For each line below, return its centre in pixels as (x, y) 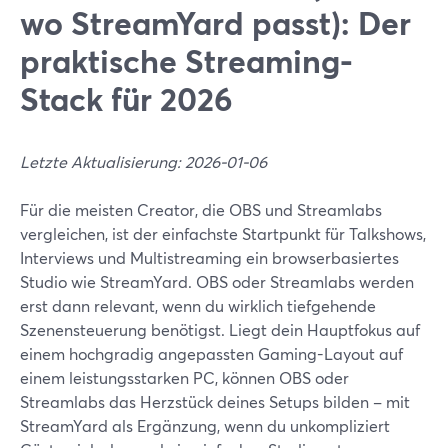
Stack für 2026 (126, 98)
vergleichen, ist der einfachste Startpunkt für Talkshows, (223, 233)
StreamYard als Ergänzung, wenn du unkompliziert (205, 425)
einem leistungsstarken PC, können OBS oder (184, 377)
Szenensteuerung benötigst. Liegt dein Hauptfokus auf (220, 329)
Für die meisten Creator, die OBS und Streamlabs (201, 209)
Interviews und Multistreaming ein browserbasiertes (209, 257)
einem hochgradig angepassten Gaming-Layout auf (211, 353)
